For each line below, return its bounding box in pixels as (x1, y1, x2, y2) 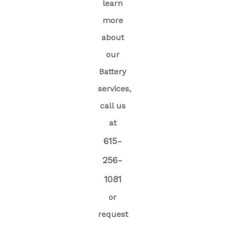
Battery (99, 67, 126, 77)
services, (98, 84, 131, 94)
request (98, 209, 128, 219)
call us (99, 101, 126, 111)
